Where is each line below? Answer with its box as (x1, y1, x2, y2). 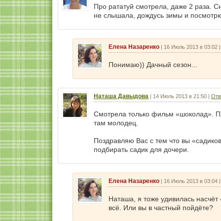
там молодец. (94, 119, 138, 127)
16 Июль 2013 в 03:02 (164, 44, 218, 50)
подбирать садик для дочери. (94, 146, 189, 153)
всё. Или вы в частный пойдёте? (109, 204, 213, 212)
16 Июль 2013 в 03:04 (164, 178, 218, 184)
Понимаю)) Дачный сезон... (109, 61, 197, 69)
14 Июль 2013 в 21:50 (153, 93, 207, 99)
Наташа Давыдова (94, 93, 148, 100)
